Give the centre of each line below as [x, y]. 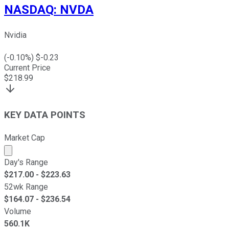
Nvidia [15, 35]
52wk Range [26, 187]
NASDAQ [29, 10]
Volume [18, 211]
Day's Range [26, 162]
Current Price [27, 68]
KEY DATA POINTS [45, 115]
